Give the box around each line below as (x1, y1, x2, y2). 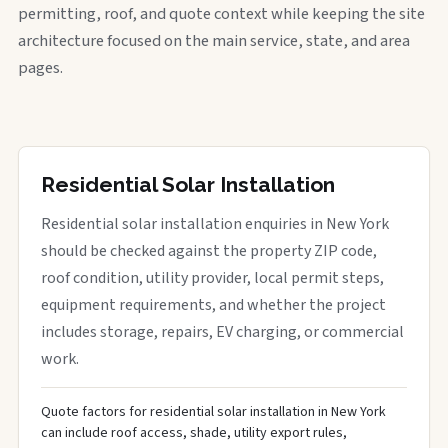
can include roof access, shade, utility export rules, (41, 423, 347, 443)
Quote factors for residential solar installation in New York (41, 402, 386, 422)
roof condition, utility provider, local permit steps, (41, 267, 384, 289)
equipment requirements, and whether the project (41, 294, 386, 316)
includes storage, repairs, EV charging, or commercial (41, 321, 404, 343)
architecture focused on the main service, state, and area (18, 29, 410, 53)
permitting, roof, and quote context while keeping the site (18, 2, 425, 26)
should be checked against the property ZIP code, (41, 240, 377, 262)
